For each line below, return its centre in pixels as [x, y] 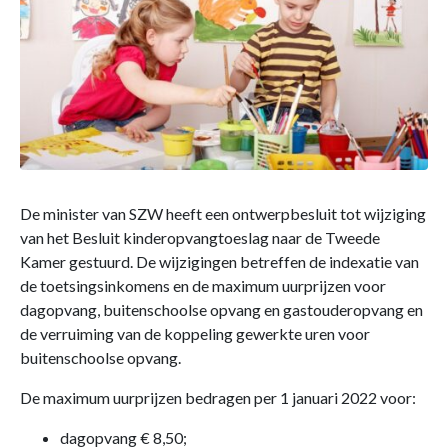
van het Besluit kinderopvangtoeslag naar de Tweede [200, 237]
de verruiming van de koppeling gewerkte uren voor [195, 333]
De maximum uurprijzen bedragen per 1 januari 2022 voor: [218, 397]
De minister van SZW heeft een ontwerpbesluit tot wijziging [223, 213]
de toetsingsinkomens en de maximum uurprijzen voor [203, 285]
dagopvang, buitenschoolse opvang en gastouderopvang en [221, 309]
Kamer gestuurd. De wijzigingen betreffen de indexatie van [219, 261]
